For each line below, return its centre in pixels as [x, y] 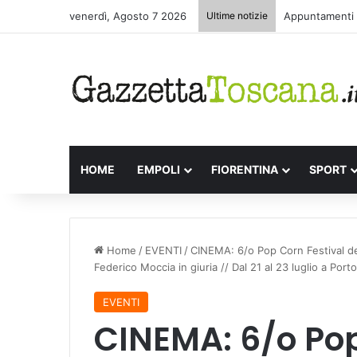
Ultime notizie [237, 16]
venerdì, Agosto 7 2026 [128, 16]
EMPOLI [159, 169]
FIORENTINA [245, 169]
